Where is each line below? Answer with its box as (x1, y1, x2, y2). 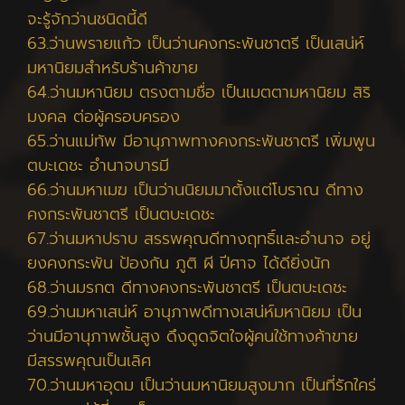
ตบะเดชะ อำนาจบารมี (27, 153, 169, 178)
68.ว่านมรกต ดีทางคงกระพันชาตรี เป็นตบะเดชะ (27, 275, 347, 300)
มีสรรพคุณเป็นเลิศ (27, 348, 151, 373)
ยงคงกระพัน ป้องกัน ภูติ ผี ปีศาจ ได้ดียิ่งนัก (27, 250, 330, 276)
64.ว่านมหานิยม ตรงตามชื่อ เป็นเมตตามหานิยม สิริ (27, 80, 371, 105)
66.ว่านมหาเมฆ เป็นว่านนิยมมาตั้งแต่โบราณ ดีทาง (27, 177, 363, 202)
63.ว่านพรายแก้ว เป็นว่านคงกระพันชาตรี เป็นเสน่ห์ (27, 31, 364, 56)
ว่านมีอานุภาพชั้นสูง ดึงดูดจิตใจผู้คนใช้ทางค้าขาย (27, 324, 358, 349)
